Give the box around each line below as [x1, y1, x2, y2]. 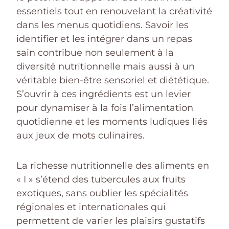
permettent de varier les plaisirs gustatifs [16, 215, 205, 227]
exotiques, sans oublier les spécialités [16, 188, 188, 199]
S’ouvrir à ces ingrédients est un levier [16, 88, 191, 100]
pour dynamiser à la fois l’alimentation [16, 102, 193, 114]
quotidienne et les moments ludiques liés [16, 116, 208, 128]
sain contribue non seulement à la [16, 47, 174, 59]
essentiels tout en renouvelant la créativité [16, 6, 212, 17]
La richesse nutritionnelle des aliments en [16, 160, 209, 172]
